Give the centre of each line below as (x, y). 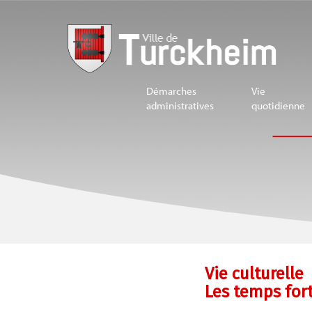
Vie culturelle (254, 274)
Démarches (171, 91)
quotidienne (278, 105)
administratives (180, 105)
